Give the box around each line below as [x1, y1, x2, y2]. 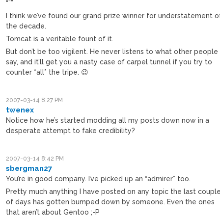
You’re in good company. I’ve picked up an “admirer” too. [6, 174, 191, 183]
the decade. [6, 22, 47, 30]
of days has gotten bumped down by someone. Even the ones [6, 197, 215, 206]
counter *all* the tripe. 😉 [6, 68, 89, 76]
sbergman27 [6, 164, 53, 173]
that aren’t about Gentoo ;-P [6, 208, 100, 216]
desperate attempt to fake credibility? [6, 126, 136, 135]
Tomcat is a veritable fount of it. [6, 34, 114, 43]
